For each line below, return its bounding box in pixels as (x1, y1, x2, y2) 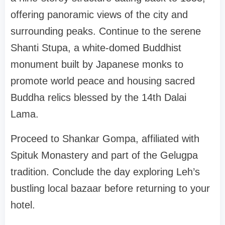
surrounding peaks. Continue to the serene (11, 26, 201, 37)
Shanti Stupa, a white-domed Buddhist (11, 42, 181, 54)
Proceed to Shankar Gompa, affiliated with (11, 133, 199, 145)
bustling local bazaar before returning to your (11, 183, 210, 194)
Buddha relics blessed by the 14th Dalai (11, 92, 186, 103)
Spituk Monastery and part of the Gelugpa (11, 150, 198, 161)
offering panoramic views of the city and (11, 9, 188, 21)
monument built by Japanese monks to (11, 59, 183, 70)
